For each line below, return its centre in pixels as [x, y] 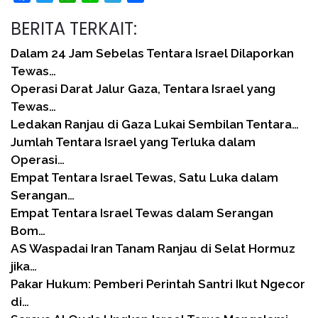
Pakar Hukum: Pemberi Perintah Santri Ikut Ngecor [158, 284]
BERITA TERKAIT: [74, 28]
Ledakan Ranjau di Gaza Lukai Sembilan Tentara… [155, 124]
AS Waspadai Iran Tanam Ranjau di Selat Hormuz [153, 248]
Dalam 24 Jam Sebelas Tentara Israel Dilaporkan [152, 53]
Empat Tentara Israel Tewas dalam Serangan [142, 213]
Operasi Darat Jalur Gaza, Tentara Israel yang [143, 88]
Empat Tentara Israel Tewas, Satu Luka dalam [144, 177]
